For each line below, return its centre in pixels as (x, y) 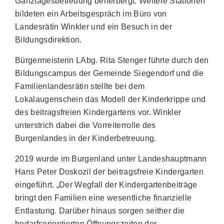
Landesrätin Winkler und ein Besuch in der (94, 27)
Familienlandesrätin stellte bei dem (80, 86)
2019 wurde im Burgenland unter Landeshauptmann (111, 159)
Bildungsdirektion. (48, 40)
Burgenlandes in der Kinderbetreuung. (87, 138)
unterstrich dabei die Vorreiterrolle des (85, 125)
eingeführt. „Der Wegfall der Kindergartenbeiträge (106, 185)
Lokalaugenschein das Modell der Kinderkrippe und (110, 99)
